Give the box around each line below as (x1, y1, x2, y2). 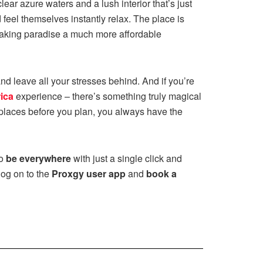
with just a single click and (71, 151, 182, 166)
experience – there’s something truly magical (14, 89, 201, 103)
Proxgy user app (52, 167, 126, 181)
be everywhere (6, 151, 71, 166)
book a (146, 167, 177, 181)
